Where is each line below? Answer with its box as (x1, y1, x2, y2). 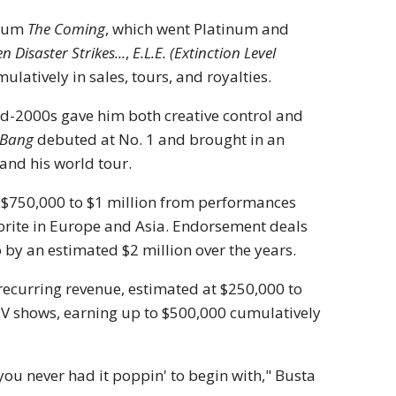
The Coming (27, 19, 106, 40)
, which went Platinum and (105, 19, 290, 40)
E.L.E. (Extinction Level (133, 42, 277, 64)
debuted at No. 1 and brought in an (34, 129, 286, 150)
